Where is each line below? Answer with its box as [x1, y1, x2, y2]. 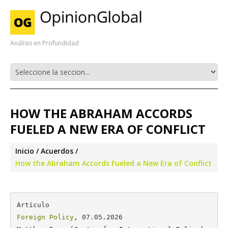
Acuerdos [41, 146, 73, 156]
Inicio [15, 146, 34, 156]
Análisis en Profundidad [10, 39, 79, 47]
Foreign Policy [16, 213, 74, 221]
